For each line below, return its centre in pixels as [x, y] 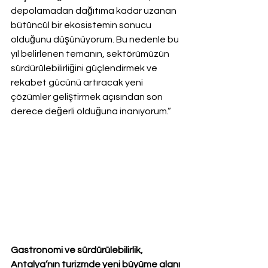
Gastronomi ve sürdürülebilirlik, [78, 250]
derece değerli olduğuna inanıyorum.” [91, 112]
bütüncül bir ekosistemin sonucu [82, 25]
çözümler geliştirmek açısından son [88, 97]
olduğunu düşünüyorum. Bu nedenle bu [96, 40]
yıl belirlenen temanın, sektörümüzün [91, 54]
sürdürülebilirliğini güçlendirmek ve [85, 68]
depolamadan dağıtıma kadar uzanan [95, 11]
